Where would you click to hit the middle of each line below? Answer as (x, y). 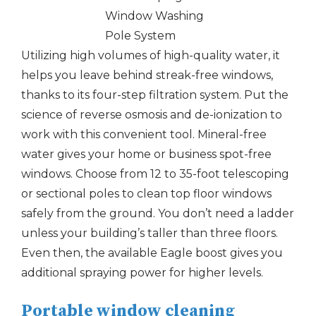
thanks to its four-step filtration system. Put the (155, 95)
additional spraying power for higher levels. (142, 273)
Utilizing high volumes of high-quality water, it (151, 55)
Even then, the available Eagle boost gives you (152, 253)
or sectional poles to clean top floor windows (146, 194)
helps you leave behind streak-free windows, (147, 75)
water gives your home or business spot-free (146, 154)
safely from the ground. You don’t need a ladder (158, 213)
